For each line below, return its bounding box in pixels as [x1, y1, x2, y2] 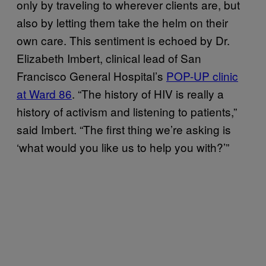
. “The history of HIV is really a [72, 85, 224, 102]
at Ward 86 [17, 85, 72, 102]
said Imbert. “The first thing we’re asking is [17, 121, 231, 137]
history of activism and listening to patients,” [17, 103, 237, 119]
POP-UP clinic [166, 67, 238, 84]
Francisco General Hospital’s [17, 67, 166, 84]
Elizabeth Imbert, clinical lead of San [17, 49, 201, 66]
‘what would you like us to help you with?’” [17, 138, 229, 155]
